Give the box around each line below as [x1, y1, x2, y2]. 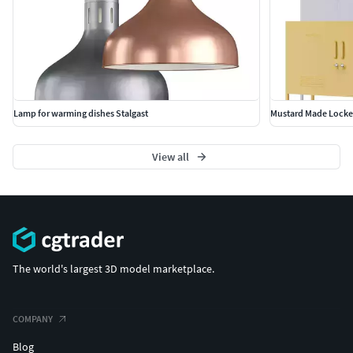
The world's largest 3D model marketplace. [13, 261, 214, 276]
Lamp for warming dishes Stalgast [13, 107, 148, 120]
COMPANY [13, 312, 53, 325]
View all [151, 150, 189, 165]
